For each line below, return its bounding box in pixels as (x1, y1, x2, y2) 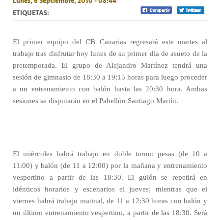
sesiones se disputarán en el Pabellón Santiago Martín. (13, 97, 178, 105)
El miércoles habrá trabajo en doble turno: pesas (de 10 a (13, 150, 207, 158)
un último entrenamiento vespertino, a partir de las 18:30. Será (13, 209, 207, 217)
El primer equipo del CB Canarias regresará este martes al (13, 38, 207, 46)
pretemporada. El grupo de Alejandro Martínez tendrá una (13, 61, 207, 69)
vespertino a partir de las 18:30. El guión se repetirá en (13, 173, 207, 181)
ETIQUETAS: (13, 7, 49, 18)
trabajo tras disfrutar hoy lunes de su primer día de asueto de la (13, 50, 207, 57)
